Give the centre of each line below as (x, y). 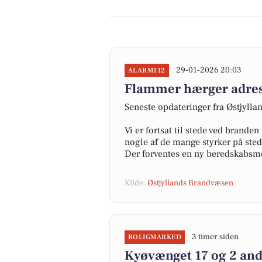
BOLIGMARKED (155, 237)
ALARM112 (147, 70)
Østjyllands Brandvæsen (190, 183)
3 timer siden (216, 237)
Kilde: (136, 183)
